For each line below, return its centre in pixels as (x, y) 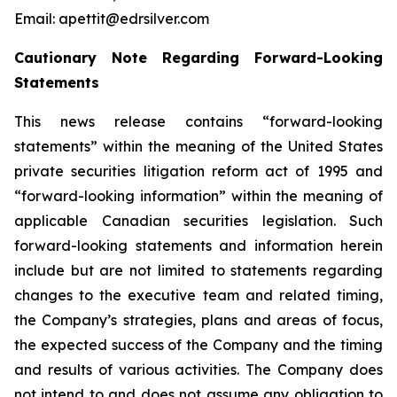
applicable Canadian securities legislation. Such (198, 221)
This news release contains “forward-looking (198, 121)
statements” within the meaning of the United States (198, 146)
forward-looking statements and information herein (198, 245)
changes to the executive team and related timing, (198, 295)
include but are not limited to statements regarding (198, 270)
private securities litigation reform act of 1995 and (198, 171)
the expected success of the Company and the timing (198, 345)
